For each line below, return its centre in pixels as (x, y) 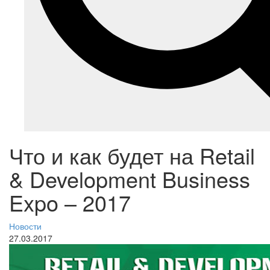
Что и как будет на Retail (132, 155)
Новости (25, 226)
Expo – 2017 (70, 202)
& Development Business (130, 179)
